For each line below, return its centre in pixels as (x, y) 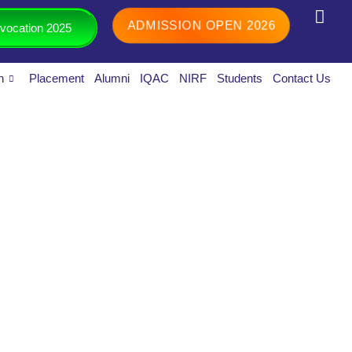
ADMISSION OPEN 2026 (201, 26)
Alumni (112, 78)
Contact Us (302, 78)
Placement (57, 78)
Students (240, 78)
